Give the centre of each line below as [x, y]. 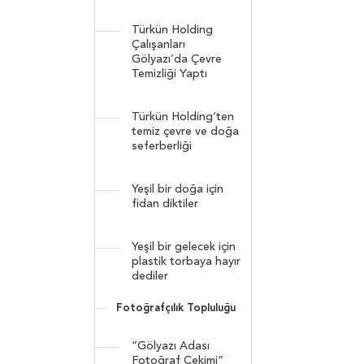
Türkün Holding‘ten [183, 117]
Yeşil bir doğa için [178, 189]
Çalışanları [158, 44]
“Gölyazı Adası [171, 346]
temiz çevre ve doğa [185, 131]
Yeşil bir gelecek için [184, 247]
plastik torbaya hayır [186, 261]
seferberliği [162, 146]
